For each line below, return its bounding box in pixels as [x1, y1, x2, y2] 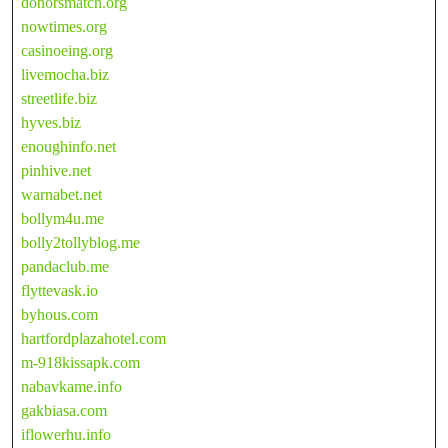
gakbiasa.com [21, 401, 107, 419]
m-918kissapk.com [21, 353, 140, 371]
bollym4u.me [21, 209, 104, 227]
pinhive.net [21, 161, 91, 179]
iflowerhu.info [21, 425, 111, 443]
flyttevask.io [21, 281, 98, 299]
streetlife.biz [21, 89, 97, 107]
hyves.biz [21, 113, 81, 131]
